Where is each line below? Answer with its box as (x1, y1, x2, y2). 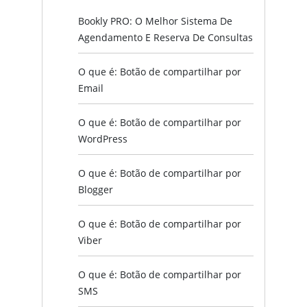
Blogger (78, 182, 113, 196)
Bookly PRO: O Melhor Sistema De (78, 14, 232, 27)
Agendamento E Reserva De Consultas (78, 30, 253, 44)
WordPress (78, 132, 127, 145)
